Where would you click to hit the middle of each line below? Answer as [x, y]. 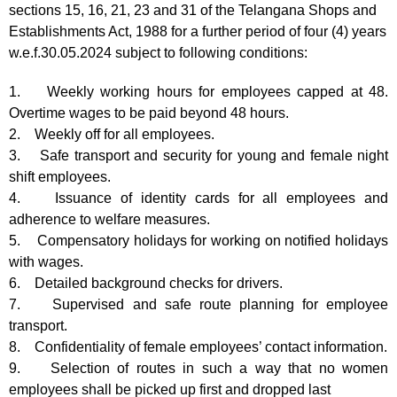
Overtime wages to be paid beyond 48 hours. [149, 113]
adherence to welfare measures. [109, 219]
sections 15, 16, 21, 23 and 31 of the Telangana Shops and [193, 10]
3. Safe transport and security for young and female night [198, 155]
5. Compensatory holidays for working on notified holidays [198, 240]
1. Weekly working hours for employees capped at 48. [198, 91]
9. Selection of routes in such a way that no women [198, 368]
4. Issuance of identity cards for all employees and [198, 198]
